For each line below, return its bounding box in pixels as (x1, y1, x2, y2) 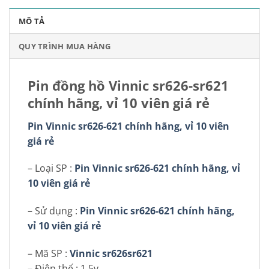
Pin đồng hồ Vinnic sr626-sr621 (28, 76, 229, 95)
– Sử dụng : (28, 204, 80, 218)
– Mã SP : (28, 246, 70, 260)
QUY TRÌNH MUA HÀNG (19, 41, 111, 52)
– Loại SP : (28, 162, 74, 175)
